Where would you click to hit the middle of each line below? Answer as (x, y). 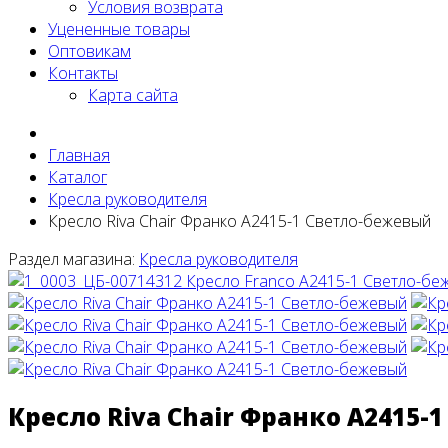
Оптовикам (89, 51)
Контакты (83, 73)
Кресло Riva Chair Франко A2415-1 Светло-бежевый (239, 221)
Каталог (77, 177)
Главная (79, 155)
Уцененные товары (119, 29)
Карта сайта (133, 95)
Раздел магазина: (73, 259)
